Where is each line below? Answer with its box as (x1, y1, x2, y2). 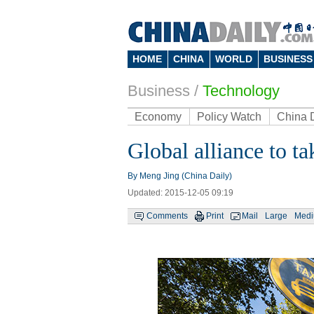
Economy (135, 111, 182, 123)
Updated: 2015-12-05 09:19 (128, 188, 233, 198)
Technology (203, 82, 280, 100)
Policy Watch (197, 111, 261, 123)
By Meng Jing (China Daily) (128, 171, 232, 181)
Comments (146, 211, 188, 221)
